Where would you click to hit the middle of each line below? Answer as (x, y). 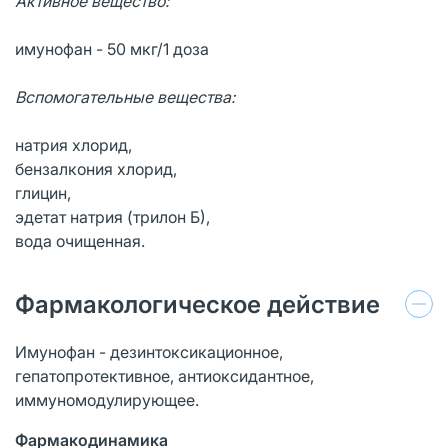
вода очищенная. (80, 240)
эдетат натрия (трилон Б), (112, 216)
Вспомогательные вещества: (125, 96)
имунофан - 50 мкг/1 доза (112, 48)
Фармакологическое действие (197, 304)
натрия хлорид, (73, 144)
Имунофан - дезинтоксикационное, (149, 351)
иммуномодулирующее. (107, 399)
